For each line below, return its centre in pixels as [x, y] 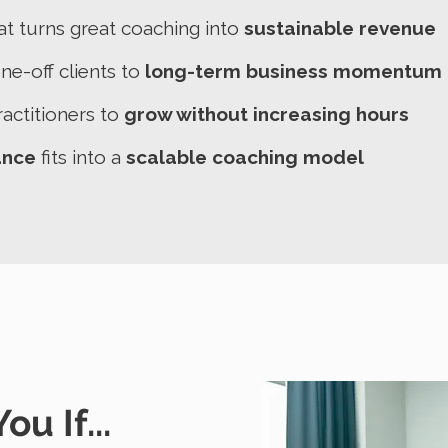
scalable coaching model [245, 157]
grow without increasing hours [266, 114]
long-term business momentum [293, 71]
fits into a [81, 157]
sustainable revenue [340, 28]
